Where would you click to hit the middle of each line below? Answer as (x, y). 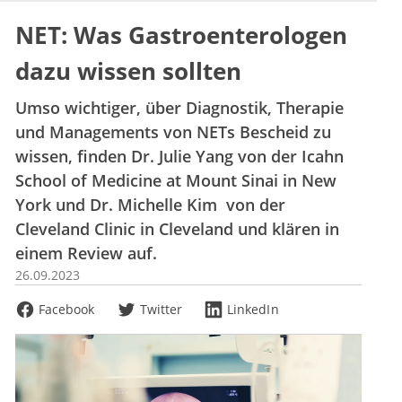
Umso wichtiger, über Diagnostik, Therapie (179, 108)
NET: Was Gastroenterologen (181, 35)
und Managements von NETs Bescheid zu (173, 132)
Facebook (67, 310)
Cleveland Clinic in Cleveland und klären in (177, 229)
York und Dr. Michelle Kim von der (150, 205)
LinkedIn (253, 310)
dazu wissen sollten (128, 71)
